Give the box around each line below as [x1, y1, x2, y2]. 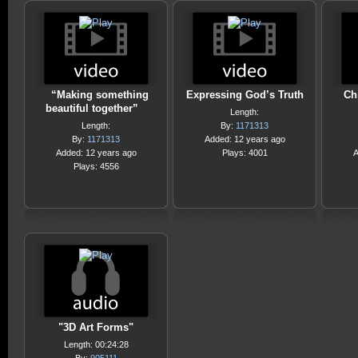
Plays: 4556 [73, 161, 119, 171]
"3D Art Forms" [58, 321, 133, 333]
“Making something [51, 89, 149, 101]
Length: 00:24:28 [63, 340, 129, 349]
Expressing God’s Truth [185, 89, 304, 101]
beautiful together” [46, 102, 138, 114]
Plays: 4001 [221, 148, 268, 157]
